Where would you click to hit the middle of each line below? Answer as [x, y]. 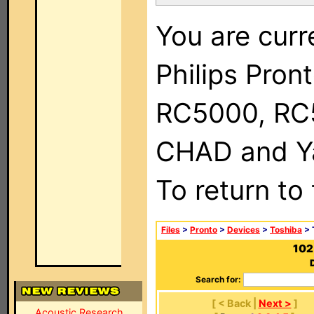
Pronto [204, 230]
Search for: [218, 280]
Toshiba [286, 230]
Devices [244, 230]
